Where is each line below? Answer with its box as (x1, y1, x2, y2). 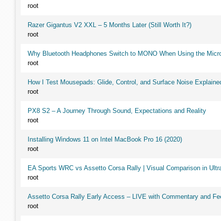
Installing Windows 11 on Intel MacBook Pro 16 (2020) (28, 136, 182, 143)
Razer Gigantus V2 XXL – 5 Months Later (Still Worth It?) (28, 21, 191, 29)
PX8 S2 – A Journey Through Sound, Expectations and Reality (28, 107, 206, 114)
